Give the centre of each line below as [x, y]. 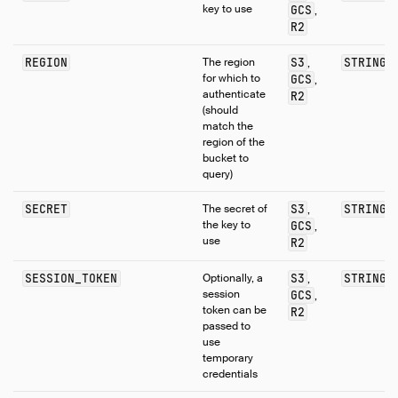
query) [218, 174]
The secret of [235, 208]
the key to [227, 224]
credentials [231, 374]
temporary [228, 358]
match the [228, 126]
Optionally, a [233, 278]
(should [221, 110]
